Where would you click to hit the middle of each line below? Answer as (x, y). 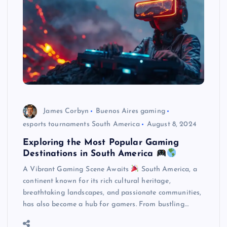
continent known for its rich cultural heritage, (97, 181)
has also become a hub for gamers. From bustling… (106, 205)
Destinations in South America (90, 154)
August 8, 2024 (172, 125)
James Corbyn (66, 111)
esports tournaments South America (81, 125)
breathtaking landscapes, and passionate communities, (112, 193)
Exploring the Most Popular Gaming (101, 143)
